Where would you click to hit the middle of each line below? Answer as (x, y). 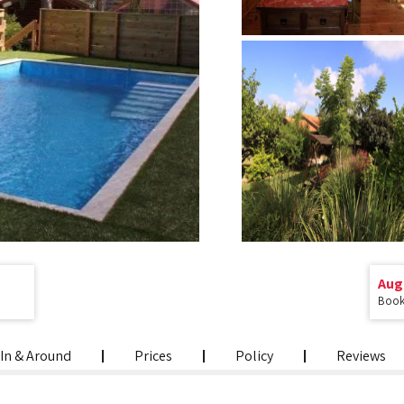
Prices (153, 356)
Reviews (361, 356)
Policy (254, 356)
